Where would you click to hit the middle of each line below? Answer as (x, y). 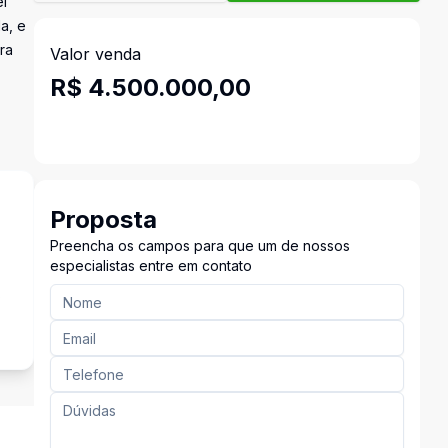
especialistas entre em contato (150, 265)
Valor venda (95, 54)
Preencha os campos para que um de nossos (199, 245)
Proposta (103, 219)
